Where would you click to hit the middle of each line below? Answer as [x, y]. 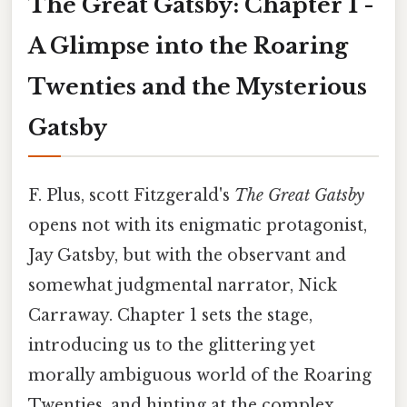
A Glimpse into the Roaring [188, 45]
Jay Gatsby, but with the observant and [187, 255]
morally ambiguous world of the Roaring [200, 375]
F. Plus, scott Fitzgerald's [131, 195]
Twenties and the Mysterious [198, 86]
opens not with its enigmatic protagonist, [198, 225]
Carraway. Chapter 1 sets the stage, [170, 315]
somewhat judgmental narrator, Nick [183, 285]
